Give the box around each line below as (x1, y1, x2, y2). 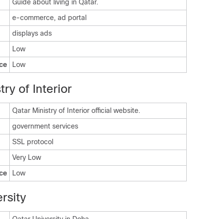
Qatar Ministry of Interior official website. (12, 107, 140, 114)
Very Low (12, 153, 41, 161)
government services (12, 122, 78, 130)
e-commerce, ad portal (12, 14, 87, 22)
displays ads (12, 29, 52, 37)
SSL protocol (12, 138, 53, 146)
